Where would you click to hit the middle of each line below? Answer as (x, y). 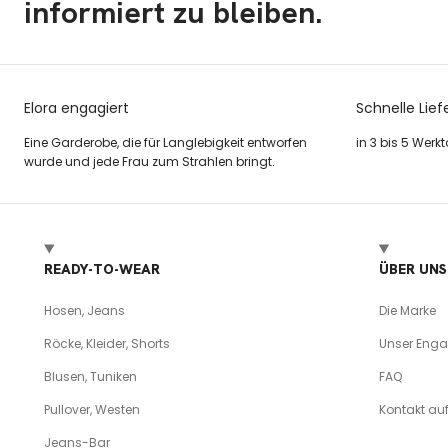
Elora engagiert (76, 108)
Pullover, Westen (92, 410)
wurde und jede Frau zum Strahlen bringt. (149, 162)
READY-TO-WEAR (102, 269)
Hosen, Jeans (84, 311)
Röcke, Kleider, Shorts (107, 344)
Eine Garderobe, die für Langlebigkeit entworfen (165, 143)
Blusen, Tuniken (90, 377)
